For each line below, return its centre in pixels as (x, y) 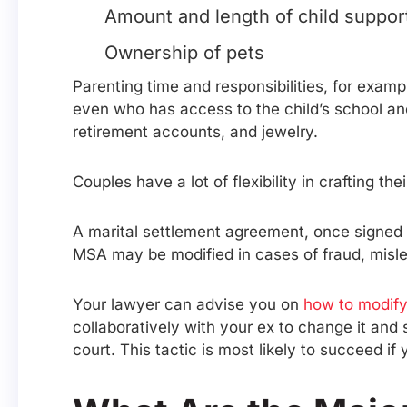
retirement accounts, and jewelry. (195, 132)
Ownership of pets (184, 53)
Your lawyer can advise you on (188, 305)
